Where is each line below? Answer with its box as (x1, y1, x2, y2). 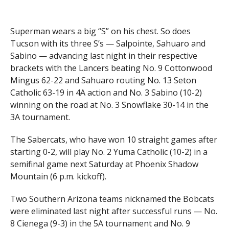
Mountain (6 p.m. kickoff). (10, 171, 106, 182)
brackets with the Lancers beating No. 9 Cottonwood (10, 62, 212, 74)
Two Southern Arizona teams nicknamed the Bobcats (10, 193, 214, 204)
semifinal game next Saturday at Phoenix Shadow (10, 158, 198, 170)
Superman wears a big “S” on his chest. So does (10, 26, 191, 37)
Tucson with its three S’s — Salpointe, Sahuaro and (10, 38, 205, 49)
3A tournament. (10, 111, 70, 123)
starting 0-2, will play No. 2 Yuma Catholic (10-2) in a (10, 146, 208, 157)
